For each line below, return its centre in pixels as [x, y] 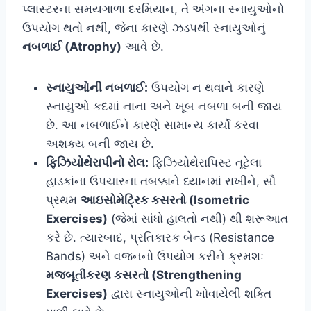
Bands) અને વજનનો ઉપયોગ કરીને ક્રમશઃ [155, 256]
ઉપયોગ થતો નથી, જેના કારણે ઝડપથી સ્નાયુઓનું [144, 27]
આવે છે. [143, 46]
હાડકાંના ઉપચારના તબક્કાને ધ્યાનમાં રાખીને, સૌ [161, 181]
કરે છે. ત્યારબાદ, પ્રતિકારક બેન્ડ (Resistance [160, 237]
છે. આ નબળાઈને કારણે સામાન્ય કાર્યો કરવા [152, 125]
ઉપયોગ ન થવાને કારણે [206, 87]
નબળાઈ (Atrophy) [72, 46]
